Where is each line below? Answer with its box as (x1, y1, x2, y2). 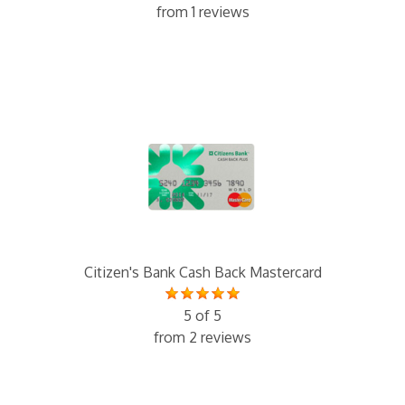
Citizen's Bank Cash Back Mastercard (83, 263, 322, 282)
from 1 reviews (155, 3, 250, 22)
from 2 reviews (154, 328, 251, 347)
